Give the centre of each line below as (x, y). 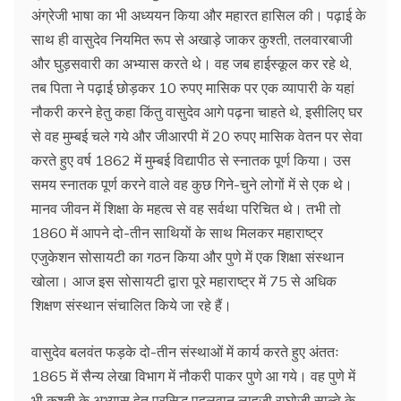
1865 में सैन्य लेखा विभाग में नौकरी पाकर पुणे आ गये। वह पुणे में (193, 375)
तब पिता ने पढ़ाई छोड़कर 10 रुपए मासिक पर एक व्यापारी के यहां (193, 87)
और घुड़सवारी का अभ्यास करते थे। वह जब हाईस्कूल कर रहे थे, (192, 63)
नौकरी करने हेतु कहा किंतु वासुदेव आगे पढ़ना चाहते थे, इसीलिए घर (197, 111)
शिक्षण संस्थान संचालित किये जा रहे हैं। (132, 305)
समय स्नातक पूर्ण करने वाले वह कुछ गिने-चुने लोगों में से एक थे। (192, 184)
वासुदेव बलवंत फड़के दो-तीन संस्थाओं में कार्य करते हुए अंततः (185, 351)
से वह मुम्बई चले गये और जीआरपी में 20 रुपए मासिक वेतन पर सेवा (197, 136)
